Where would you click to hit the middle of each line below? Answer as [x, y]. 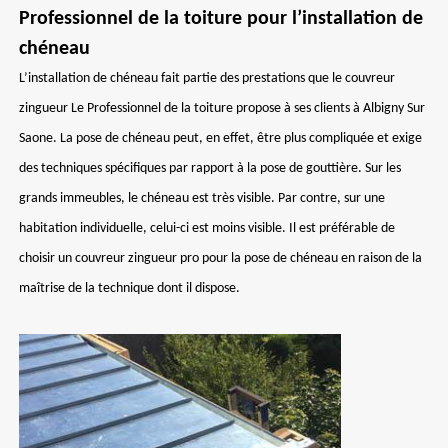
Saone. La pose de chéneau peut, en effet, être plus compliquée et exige [220, 138]
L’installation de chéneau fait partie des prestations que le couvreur [207, 78]
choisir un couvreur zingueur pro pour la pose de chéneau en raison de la [220, 258]
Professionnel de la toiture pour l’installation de [221, 19]
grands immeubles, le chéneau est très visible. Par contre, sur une [202, 198]
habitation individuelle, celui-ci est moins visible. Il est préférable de [207, 228]
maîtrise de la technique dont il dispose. [129, 288]
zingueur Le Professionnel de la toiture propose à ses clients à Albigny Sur [222, 108]
